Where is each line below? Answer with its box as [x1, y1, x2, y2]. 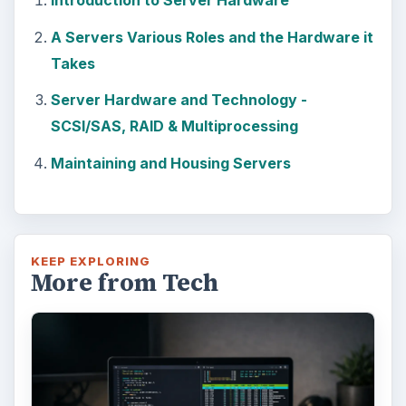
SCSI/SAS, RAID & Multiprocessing [50, 117, 298, 136]
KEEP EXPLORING [30, 253, 151, 268]
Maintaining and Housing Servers [50, 153, 291, 172]
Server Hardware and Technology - [50, 91, 307, 110]
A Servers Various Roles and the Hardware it [50, 27, 373, 46]
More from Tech [30, 266, 218, 299]
